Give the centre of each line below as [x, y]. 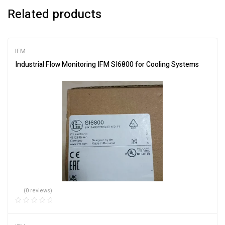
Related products [54, 14]
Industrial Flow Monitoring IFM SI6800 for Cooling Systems [107, 64]
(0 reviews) [38, 190]
